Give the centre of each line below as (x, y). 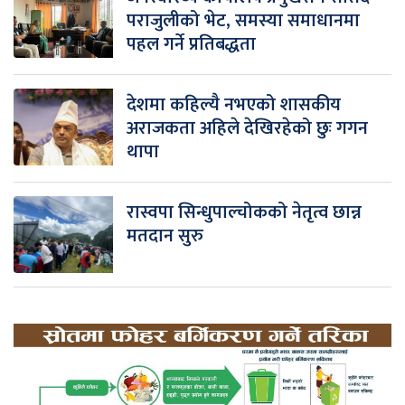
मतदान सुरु (165, 235)
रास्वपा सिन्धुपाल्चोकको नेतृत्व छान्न (244, 212)
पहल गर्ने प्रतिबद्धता (191, 44)
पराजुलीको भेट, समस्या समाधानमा (243, 20)
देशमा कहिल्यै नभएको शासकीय (234, 104)
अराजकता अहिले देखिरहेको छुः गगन (247, 128)
